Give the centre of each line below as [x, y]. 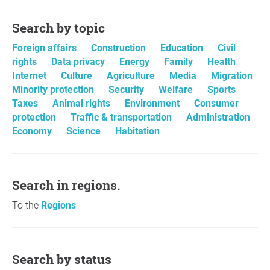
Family [180, 62]
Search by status [66, 259]
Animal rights [83, 103]
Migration [232, 76]
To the [27, 205]
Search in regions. [70, 185]
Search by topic [62, 28]
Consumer [216, 103]
